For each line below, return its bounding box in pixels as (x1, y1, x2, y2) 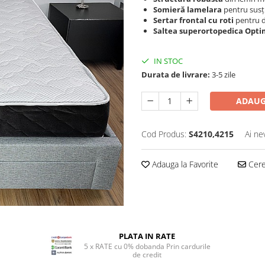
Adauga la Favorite (150, 159, 218, 170)
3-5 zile (210, 69, 235, 80)
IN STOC (152, 56, 183, 66)
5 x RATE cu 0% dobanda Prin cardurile (83, 241, 211, 251)
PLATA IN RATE (119, 231, 176, 241)
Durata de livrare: (141, 69, 210, 80)
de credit (132, 250, 162, 260)
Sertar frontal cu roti (153, 15, 234, 25)
